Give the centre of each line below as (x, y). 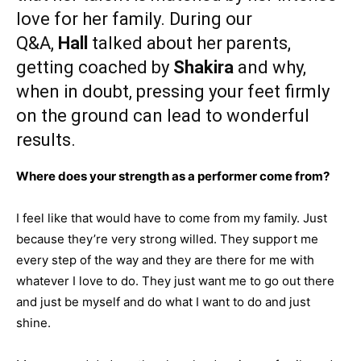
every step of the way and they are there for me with (165, 260)
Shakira (203, 67)
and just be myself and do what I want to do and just (163, 302)
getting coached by (95, 67)
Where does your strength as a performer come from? (173, 176)
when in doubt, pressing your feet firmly (173, 91)
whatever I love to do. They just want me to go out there (175, 281)
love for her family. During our (134, 19)
